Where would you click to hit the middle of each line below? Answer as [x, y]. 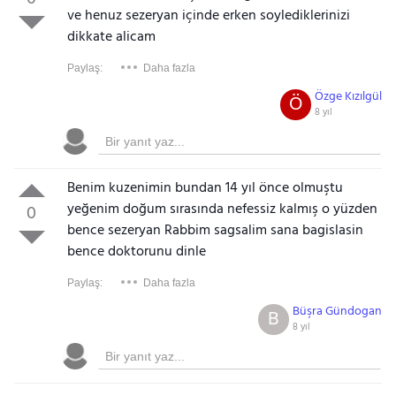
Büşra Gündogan [338, 312]
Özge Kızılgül [349, 97]
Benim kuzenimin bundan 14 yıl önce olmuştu [205, 188]
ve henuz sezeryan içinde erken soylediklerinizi [208, 16]
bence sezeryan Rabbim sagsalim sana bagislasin [215, 231]
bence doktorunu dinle [136, 252]
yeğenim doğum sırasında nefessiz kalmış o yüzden [222, 209]
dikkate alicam [111, 37]
